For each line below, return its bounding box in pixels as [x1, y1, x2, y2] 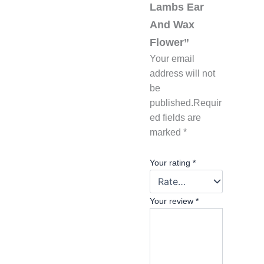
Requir [193, 98, 222, 108]
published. [150, 98, 193, 108]
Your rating [150, 157, 193, 167]
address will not [150, 68, 215, 79]
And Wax [150, 18, 194, 31]
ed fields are [150, 113, 201, 123]
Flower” [150, 36, 189, 49]
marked [150, 127, 183, 138]
